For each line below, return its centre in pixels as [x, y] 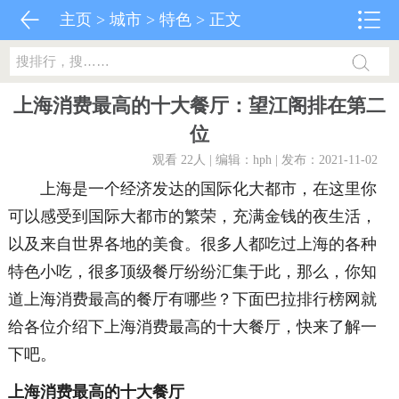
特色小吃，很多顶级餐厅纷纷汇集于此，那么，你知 [192, 272]
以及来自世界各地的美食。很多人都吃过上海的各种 [192, 244]
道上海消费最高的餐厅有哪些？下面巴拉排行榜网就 [192, 299]
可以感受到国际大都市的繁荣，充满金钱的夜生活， [192, 216]
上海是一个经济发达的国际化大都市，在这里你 [192, 189]
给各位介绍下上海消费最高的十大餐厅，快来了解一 [192, 327]
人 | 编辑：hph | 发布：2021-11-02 [286, 160]
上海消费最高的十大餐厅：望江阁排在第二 [199, 106]
